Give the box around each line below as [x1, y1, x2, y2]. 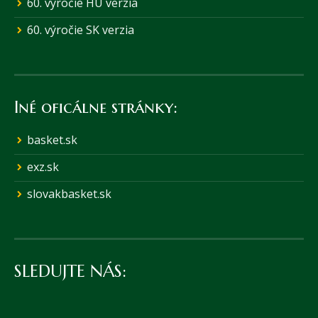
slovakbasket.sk [27, 186, 111, 202]
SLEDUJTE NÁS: [14, 261, 126, 283]
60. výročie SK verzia [27, 22, 134, 38]
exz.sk [27, 159, 59, 175]
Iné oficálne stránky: [14, 97, 177, 119]
